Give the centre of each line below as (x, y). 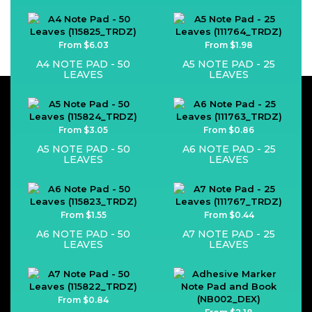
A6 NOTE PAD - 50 (83, 234)
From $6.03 (83, 45)
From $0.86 (229, 130)
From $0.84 (83, 300)
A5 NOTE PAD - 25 (229, 64)
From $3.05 (83, 130)
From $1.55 (83, 215)
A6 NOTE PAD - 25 (229, 149)
